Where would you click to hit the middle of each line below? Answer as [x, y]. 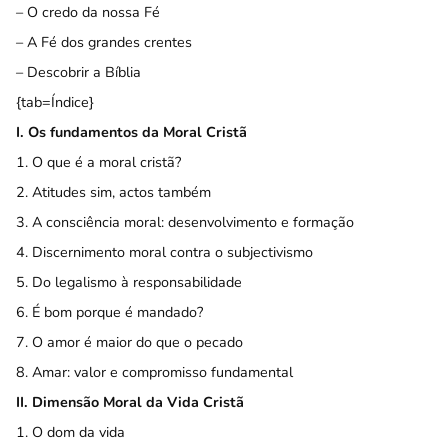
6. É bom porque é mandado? [109, 312]
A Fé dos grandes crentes [109, 42]
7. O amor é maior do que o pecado [129, 342]
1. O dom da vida [70, 432]
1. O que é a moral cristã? [98, 162]
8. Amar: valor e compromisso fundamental [154, 372]
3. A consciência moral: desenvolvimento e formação [185, 222]
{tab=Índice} [55, 102]
